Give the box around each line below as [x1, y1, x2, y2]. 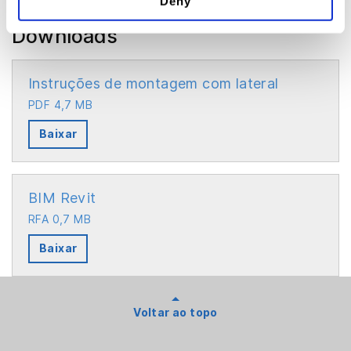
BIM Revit [28, 190, 96, 206]
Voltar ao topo [133, 306, 218, 319]
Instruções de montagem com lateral [28, 75, 279, 92]
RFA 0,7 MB [28, 213, 91, 226]
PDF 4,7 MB [28, 99, 92, 111]
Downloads [12, 24, 118, 48]
